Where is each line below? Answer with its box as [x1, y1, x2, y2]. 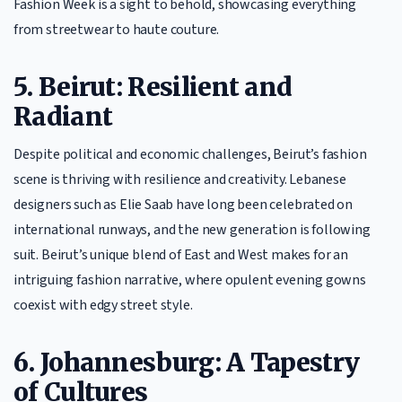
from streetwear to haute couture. [13, 20, 220, 39]
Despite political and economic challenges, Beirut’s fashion [13, 144, 367, 164]
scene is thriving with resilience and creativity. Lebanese [13, 170, 346, 189]
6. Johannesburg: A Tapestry [13, 346, 360, 379]
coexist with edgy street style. [13, 295, 193, 315]
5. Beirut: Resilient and [13, 71, 293, 103]
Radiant [13, 100, 113, 133]
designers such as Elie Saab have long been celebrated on [13, 195, 354, 214]
